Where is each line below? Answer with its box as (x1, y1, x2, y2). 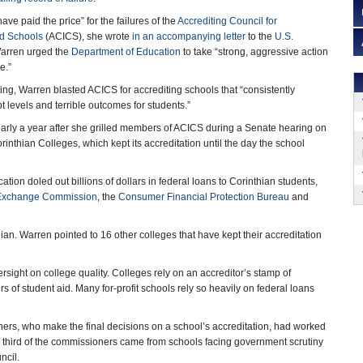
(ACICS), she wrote (43, 31, 132, 42)
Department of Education (71, 46, 181, 58)
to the (246, 31, 275, 42)
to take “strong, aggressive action (181, 46, 328, 58)
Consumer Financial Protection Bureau (118, 191, 289, 203)
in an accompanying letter (132, 31, 246, 42)
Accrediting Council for (177, 15, 277, 27)
